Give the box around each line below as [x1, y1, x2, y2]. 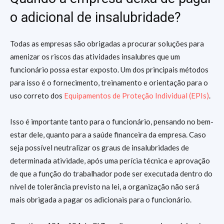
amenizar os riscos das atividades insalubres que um [10, 52, 180, 61]
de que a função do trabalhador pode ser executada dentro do [10, 169, 212, 178]
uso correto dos [10, 91, 64, 100]
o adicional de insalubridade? [10, 9, 181, 25]
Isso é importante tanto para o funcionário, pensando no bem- [10, 117, 213, 126]
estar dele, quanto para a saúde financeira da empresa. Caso [10, 130, 206, 139]
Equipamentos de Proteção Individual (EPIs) [64, 91, 209, 100]
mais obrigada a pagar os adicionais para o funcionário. [10, 195, 191, 204]
